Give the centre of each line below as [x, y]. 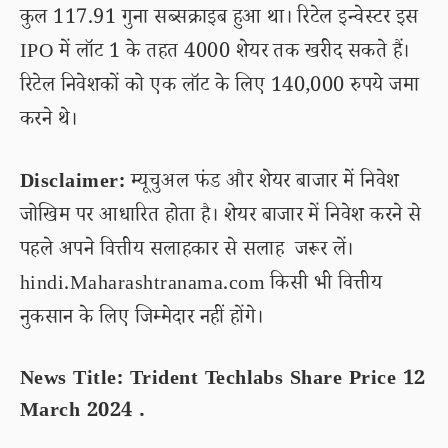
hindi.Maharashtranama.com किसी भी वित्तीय [201, 286]
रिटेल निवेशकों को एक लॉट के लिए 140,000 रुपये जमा [220, 88]
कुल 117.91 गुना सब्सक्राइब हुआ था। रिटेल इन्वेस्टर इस [219, 20]
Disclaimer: [73, 184]
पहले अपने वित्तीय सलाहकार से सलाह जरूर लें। [187, 252]
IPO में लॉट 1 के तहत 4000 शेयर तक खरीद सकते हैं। [215, 54]
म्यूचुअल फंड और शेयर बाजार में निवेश [262, 184]
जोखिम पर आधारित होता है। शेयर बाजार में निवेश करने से [221, 218]
